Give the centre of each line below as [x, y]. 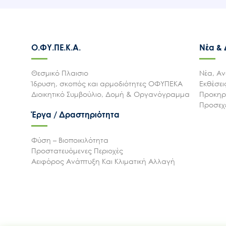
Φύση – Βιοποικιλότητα [70, 140]
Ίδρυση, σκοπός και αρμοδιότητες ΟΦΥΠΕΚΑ [107, 84]
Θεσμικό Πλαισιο [60, 73]
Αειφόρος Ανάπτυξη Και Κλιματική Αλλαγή [103, 161]
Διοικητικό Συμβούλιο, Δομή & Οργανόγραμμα [110, 94]
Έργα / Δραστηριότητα [75, 115]
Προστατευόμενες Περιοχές [77, 151]
